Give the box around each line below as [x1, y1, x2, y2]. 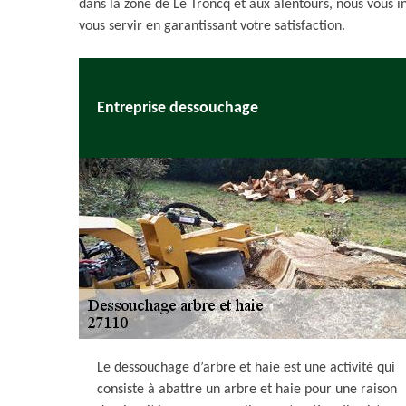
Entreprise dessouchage [97, 99, 258, 117]
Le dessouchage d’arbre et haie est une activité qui [97, 361, 395, 375]
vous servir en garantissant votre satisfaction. [79, 19, 345, 34]
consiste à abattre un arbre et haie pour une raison [97, 382, 397, 397]
